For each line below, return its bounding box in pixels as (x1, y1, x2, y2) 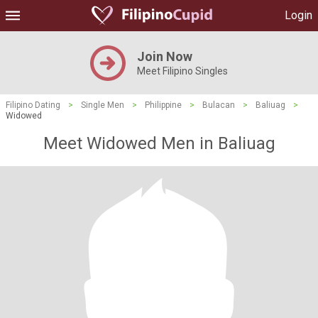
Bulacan (202, 100, 235, 110)
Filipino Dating (6, 100, 60, 110)
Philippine (145, 100, 182, 110)
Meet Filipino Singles (137, 65, 228, 77)
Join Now (137, 49, 192, 64)
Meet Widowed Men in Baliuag (43, 133, 275, 153)
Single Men (81, 100, 124, 110)
